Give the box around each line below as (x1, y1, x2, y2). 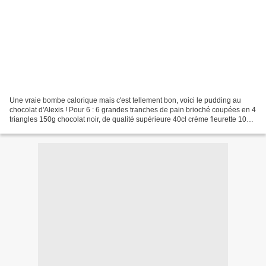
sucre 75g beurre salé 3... (9, 124, 91, 133)
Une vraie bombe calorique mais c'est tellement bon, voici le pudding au (9, 96, 241, 104)
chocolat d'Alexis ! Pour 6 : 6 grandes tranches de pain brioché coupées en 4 (9, 105, 256, 114)
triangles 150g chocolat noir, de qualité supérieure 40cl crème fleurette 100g (9, 115, 255, 123)
